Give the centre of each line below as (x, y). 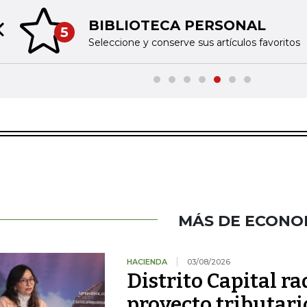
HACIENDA (147, 262)
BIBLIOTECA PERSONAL (177, 25)
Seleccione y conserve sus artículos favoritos (194, 42)
